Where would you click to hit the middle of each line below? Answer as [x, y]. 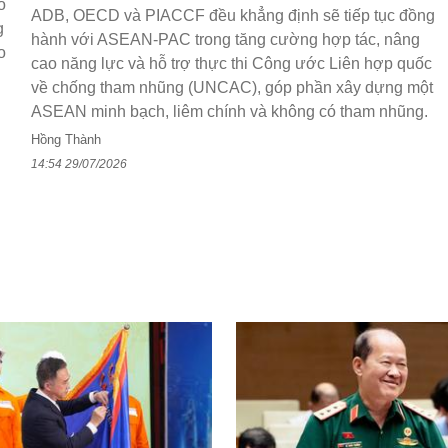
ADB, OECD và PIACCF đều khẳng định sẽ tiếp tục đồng [233, 15]
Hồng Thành [66, 139]
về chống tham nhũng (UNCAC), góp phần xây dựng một [232, 87]
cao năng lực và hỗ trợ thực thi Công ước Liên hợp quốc [231, 63]
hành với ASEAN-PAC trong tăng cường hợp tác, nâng [225, 39]
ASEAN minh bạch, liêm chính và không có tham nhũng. [229, 111]
